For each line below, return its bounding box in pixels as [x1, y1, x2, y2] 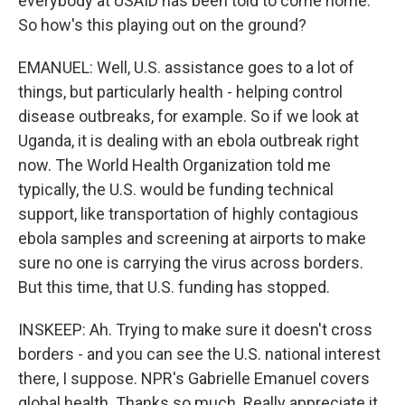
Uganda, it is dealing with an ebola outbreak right [18, 131, 359, 150]
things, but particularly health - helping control [18, 82, 343, 101]
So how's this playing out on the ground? [18, 15, 306, 34]
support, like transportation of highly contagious [18, 204, 359, 223]
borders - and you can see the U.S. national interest [18, 344, 381, 363]
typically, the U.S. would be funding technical [18, 180, 334, 199]
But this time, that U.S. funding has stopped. [18, 278, 330, 297]
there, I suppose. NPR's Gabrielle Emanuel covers [18, 369, 370, 388]
